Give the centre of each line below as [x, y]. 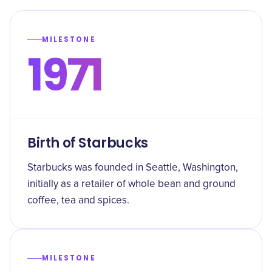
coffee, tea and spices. [78, 201]
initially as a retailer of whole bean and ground [131, 184]
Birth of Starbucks [88, 143]
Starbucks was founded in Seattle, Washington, [133, 168]
